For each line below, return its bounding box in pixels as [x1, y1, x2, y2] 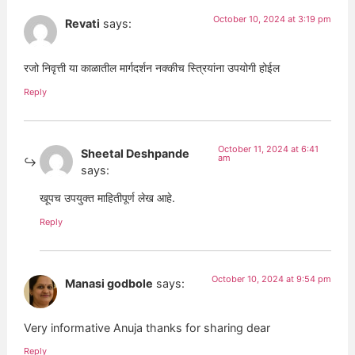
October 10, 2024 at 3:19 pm [212, 13, 331, 25]
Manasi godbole [65, 276, 154, 290]
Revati [65, 16, 101, 30]
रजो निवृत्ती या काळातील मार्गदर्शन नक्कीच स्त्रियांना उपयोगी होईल [24, 61, 281, 75]
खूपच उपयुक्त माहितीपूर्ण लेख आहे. [40, 191, 176, 205]
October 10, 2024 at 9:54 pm [211, 273, 331, 284]
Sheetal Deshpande [81, 146, 190, 160]
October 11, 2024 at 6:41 [217, 143, 319, 155]
